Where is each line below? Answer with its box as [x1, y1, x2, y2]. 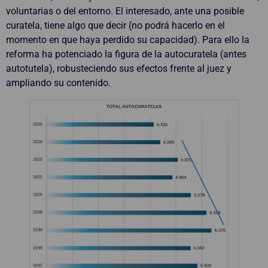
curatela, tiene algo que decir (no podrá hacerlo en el [6, 20, 225, 32]
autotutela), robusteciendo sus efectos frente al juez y [6, 63, 232, 75]
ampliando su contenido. [6, 77, 111, 89]
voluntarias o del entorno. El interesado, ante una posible [6, 5, 244, 17]
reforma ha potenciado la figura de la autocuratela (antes [6, 48, 246, 60]
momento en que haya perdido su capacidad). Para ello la [6, 34, 249, 46]
